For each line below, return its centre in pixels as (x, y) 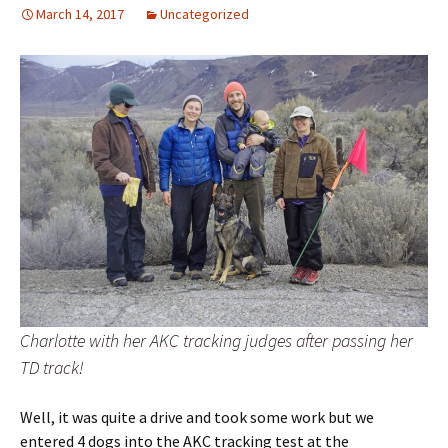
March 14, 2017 (80, 14)
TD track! (52, 368)
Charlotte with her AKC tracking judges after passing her (216, 341)
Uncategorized (204, 14)
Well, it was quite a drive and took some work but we (197, 417)
